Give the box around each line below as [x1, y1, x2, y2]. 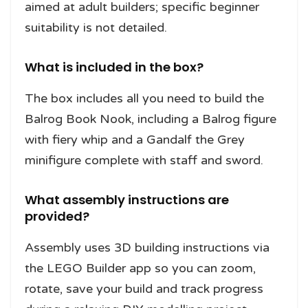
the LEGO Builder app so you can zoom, [25, 261, 256, 276]
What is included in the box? [25, 58, 203, 76]
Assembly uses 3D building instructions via [25, 240, 269, 256]
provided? [25, 208, 89, 225]
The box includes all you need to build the [25, 91, 264, 107]
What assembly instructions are [25, 191, 229, 209]
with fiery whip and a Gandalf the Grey [25, 132, 245, 148]
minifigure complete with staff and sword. [25, 153, 263, 168]
